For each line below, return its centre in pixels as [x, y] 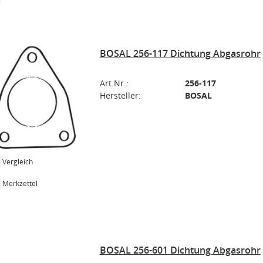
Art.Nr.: [114, 83]
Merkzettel [20, 183]
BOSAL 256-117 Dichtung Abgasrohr [180, 53]
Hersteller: [120, 95]
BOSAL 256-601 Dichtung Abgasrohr [180, 250]
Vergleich [18, 161]
